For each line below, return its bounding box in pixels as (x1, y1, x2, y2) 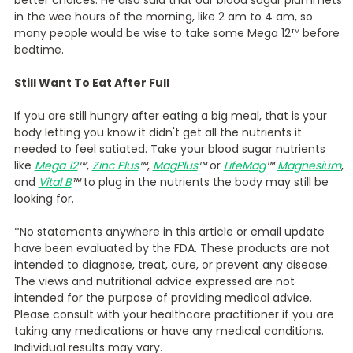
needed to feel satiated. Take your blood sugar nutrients (13, 140, 325, 157)
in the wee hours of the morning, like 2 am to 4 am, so (13, 8, 313, 24)
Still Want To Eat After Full (13, 74, 169, 91)
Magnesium (277, 157, 341, 173)
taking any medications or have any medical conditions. (13, 322, 324, 339)
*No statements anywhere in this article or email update (13, 223, 325, 240)
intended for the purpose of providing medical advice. (13, 289, 312, 306)
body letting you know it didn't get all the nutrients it (13, 124, 302, 140)
